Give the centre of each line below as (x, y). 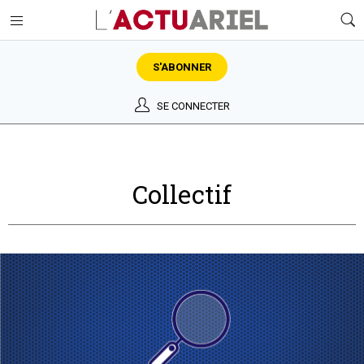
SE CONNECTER (193, 106)
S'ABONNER (182, 67)
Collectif (182, 194)
